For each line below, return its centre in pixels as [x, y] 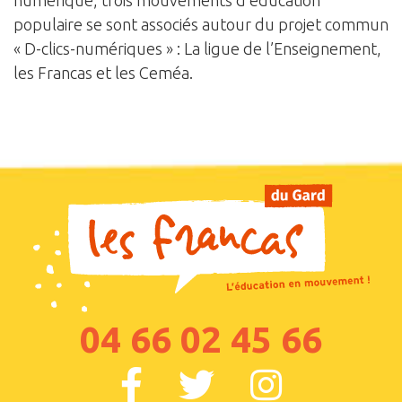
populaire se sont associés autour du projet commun [201, 24]
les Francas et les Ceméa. [103, 73]
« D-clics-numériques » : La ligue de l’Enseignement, [197, 48]
